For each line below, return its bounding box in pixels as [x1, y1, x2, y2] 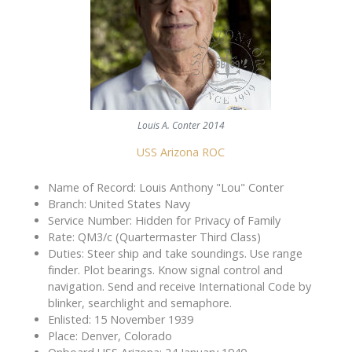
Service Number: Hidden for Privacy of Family [48, 213, 280, 229]
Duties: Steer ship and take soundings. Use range [48, 246, 302, 262]
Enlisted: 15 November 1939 [48, 312, 193, 328]
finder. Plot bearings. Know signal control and [48, 262, 283, 278]
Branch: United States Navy [48, 196, 190, 212]
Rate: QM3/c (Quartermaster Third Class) [48, 229, 261, 245]
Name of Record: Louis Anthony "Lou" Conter [48, 180, 284, 196]
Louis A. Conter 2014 [137, 119, 225, 133]
